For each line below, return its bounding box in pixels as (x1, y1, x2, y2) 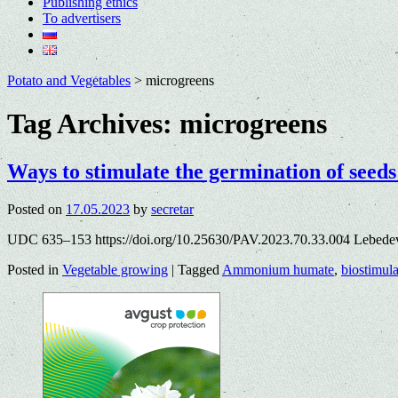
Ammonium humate (222, 261, 334, 277)
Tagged (178, 261, 219, 277)
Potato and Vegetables (7, 73, 131, 88)
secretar (151, 201, 194, 217)
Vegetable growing (62, 261, 168, 277)
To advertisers (43, 11, 121, 26)
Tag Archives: (7, 107, 179, 140)
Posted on (7, 201, 62, 217)
